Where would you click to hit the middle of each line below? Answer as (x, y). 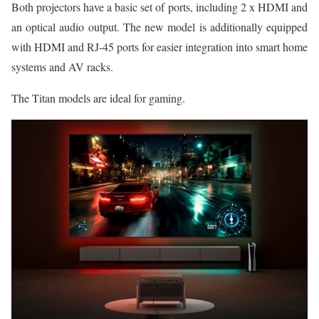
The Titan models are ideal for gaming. (98, 98)
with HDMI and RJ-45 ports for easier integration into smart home (159, 46)
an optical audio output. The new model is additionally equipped (159, 26)
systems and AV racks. (62, 66)
